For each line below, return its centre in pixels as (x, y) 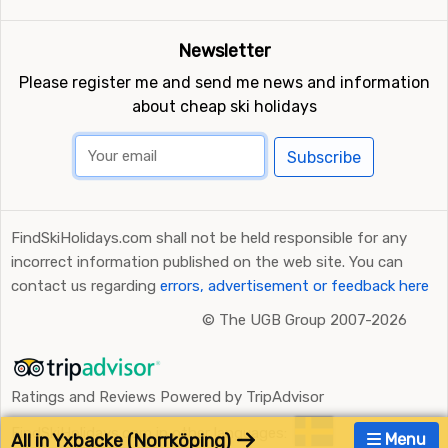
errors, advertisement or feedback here (294, 286)
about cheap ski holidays (224, 107)
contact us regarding (85, 286)
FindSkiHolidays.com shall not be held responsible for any (209, 238)
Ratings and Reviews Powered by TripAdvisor (167, 397)
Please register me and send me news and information (224, 83)
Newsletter (224, 51)
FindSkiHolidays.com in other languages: (149, 433)
